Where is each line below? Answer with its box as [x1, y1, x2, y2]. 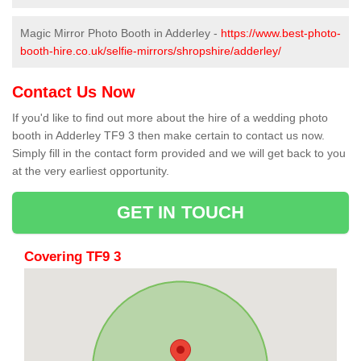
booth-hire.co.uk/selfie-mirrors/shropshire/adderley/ [20, 44, 281, 58]
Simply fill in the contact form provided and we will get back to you [12, 147, 346, 160]
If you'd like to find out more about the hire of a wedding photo [12, 111, 328, 125]
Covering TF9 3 [24, 249, 121, 265]
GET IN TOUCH [116, 202, 245, 223]
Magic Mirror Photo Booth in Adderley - [20, 27, 221, 40]
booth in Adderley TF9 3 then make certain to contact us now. [12, 129, 325, 143]
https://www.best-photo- [221, 27, 341, 40]
